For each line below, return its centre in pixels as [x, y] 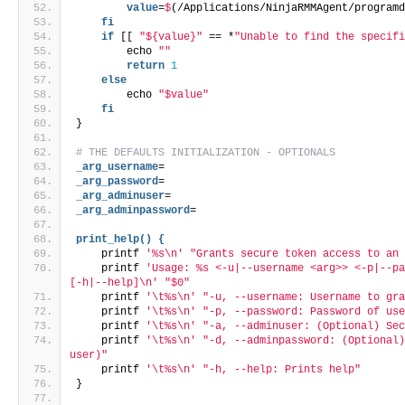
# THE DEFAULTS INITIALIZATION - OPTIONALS [206, 153]
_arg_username [118, 168]
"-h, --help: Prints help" [282, 370]
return [146, 66]
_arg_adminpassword [133, 211]
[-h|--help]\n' [114, 283]
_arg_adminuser [121, 197]
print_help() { [121, 240]
